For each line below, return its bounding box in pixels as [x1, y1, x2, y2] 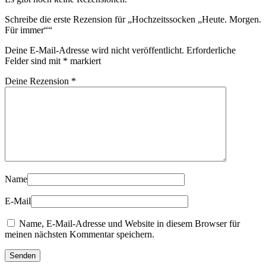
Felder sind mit [5, 55, 63, 66]
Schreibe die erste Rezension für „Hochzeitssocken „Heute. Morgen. [5, 14, 261, 24]
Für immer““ [5, 24, 52, 35]
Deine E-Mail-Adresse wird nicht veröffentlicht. [5, 45, 184, 55]
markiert [68, 55, 101, 66]
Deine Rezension [5, 75, 71, 86]
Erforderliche [186, 45, 236, 55]
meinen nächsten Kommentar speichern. [5, 229, 154, 239]
